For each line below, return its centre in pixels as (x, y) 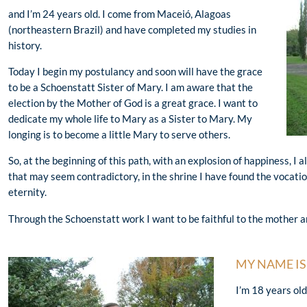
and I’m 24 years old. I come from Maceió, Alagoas (120, 14)
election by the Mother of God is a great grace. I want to (133, 103)
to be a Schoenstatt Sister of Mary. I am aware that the (131, 87)
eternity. (27, 192)
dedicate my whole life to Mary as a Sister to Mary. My (130, 119)
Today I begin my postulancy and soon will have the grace (135, 72)
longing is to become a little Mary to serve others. (119, 135)
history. (25, 46)
